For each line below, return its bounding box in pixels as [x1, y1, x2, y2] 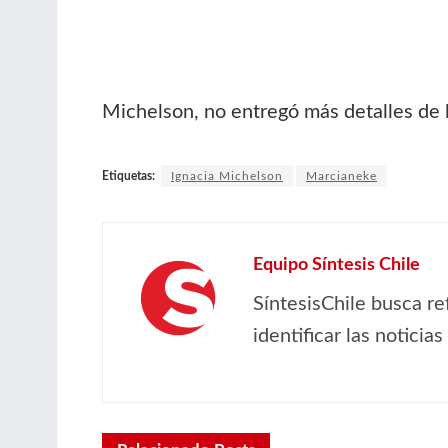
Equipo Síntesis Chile [253, 256, 420, 275]
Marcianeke [306, 170, 377, 183]
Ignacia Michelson [171, 170, 283, 183]
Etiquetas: [102, 170, 155, 183]
